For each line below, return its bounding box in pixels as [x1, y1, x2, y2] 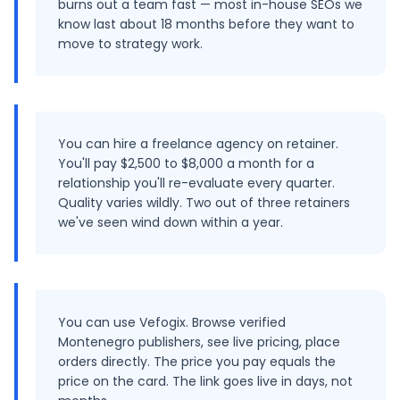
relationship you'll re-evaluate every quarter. [58, 174, 335, 192]
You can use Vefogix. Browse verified [58, 313, 286, 331]
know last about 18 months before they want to [58, 15, 354, 33]
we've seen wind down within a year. [58, 213, 283, 231]
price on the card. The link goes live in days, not [58, 372, 353, 390]
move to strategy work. [58, 35, 203, 53]
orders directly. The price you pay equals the [58, 353, 336, 371]
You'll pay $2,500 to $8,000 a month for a [58, 154, 314, 172]
